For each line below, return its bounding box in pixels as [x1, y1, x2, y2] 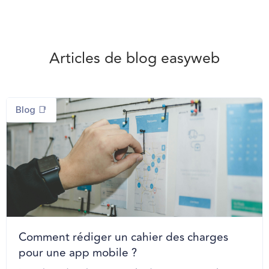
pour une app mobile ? [19, 243, 137, 262]
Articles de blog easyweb [49, 46, 220, 70]
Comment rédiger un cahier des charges [19, 228, 228, 246]
